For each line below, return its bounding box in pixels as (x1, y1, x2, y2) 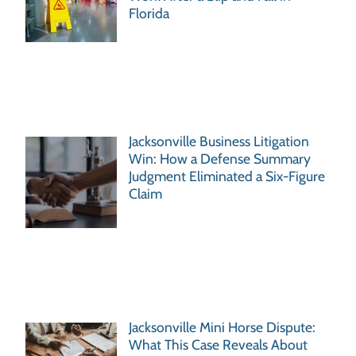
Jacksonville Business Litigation (129, 133, 310, 150)
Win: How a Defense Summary (129, 150, 311, 168)
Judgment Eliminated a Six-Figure (129, 168, 326, 185)
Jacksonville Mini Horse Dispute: (129, 318, 316, 335)
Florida (129, 5, 170, 21)
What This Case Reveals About (129, 335, 308, 353)
